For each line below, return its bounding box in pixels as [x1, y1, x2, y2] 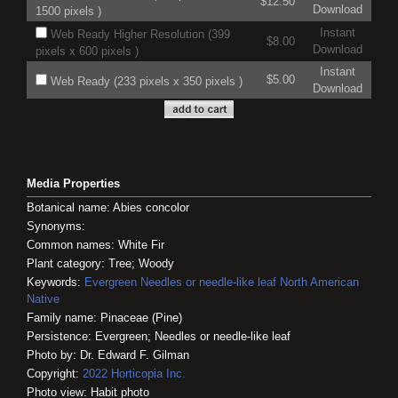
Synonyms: [27, 219, 85, 233]
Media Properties [27, 176, 120, 190]
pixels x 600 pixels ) [36, 44, 139, 58]
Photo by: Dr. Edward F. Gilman [27, 347, 189, 362]
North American [280, 275, 359, 289]
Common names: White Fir [27, 237, 164, 251]
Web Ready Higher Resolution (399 [47, 27, 230, 41]
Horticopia [111, 366, 163, 380]
